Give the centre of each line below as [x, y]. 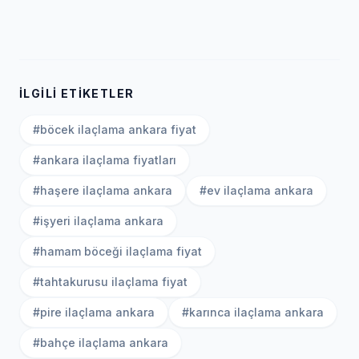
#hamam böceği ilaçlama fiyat [117, 251]
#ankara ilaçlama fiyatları [105, 160]
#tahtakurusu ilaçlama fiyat [110, 282]
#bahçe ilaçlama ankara [101, 343]
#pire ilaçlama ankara [94, 312]
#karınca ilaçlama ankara [253, 312]
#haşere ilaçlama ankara [103, 190]
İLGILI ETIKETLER [77, 93]
